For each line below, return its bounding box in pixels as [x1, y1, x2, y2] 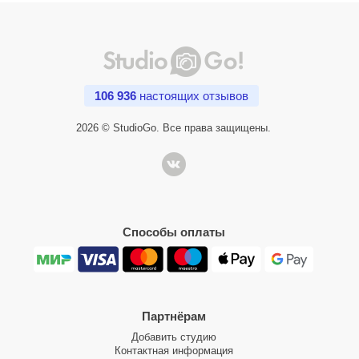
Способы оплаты [122, 225, 225, 240]
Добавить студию [131, 331, 216, 344]
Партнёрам [141, 309, 206, 324]
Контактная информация [114, 345, 233, 357]
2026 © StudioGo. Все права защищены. [76, 122, 271, 135]
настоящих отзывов [136, 89, 248, 103]
